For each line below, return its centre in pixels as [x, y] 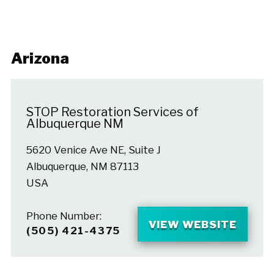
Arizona [40, 59]
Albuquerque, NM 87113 [82, 167]
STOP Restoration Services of [112, 112]
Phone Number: [64, 216]
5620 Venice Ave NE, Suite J [93, 150]
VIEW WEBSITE [193, 224]
